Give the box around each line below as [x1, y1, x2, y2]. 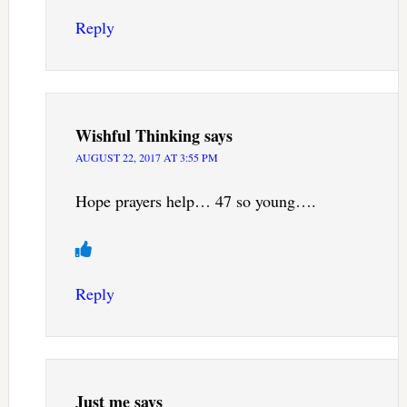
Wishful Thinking [74, 124, 200, 148]
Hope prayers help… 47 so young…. [74, 190, 316, 213]
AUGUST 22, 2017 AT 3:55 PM [74, 150, 218, 165]
